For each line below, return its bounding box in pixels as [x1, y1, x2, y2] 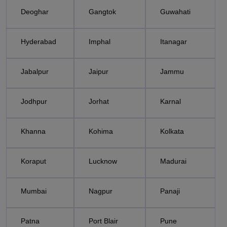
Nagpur [89, 187, 112, 195]
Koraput [21, 157, 46, 165]
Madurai [160, 157, 186, 165]
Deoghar [21, 8, 49, 16]
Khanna [21, 127, 46, 135]
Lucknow [89, 157, 117, 165]
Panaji [160, 187, 180, 195]
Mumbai [21, 187, 47, 195]
